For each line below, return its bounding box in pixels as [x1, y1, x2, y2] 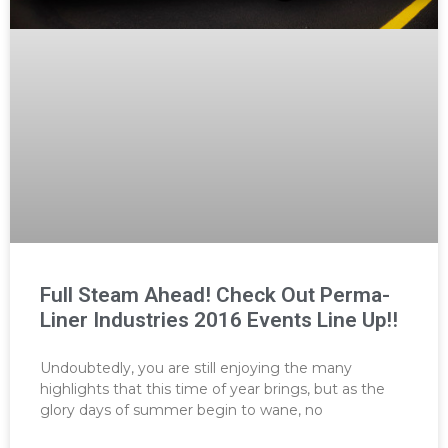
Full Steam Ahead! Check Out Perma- [40, 283, 390, 308]
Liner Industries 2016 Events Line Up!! [40, 308, 398, 333]
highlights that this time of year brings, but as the [40, 380, 385, 399]
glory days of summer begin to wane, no [40, 401, 323, 420]
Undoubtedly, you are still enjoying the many [40, 359, 352, 378]
